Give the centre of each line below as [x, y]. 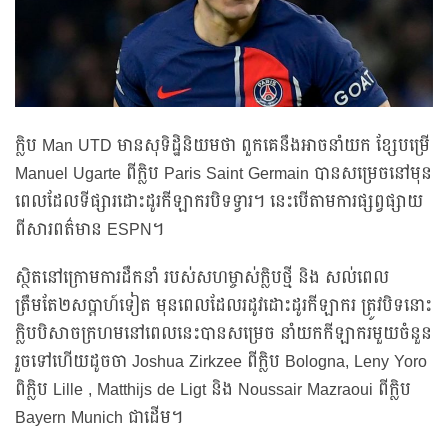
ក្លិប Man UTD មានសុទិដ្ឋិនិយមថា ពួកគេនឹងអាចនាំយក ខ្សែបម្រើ [222, 146]
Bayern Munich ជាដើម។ [99, 418]
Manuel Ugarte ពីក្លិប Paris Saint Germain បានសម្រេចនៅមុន [223, 174]
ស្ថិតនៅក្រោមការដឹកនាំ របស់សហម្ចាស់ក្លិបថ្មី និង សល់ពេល [202, 278]
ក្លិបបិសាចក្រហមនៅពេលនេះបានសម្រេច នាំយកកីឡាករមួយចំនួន [223, 334]
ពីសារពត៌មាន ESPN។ [89, 230]
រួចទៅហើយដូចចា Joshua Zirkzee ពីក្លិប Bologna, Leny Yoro [221, 362]
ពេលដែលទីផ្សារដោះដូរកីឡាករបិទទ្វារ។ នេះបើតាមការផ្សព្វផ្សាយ [219, 202]
